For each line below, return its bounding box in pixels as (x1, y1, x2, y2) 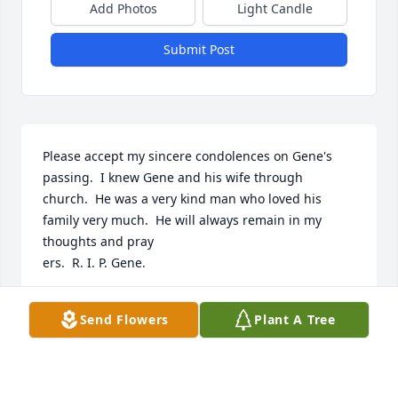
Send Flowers (79, 311, 170, 328)
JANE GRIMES (43, 295, 123, 313)
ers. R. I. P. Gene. (43, 254, 146, 272)
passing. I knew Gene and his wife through (43, 169, 303, 187)
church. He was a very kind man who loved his (43, 190, 322, 208)
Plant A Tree (254, 311, 336, 328)
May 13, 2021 (43, 313, 121, 330)
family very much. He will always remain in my (43, 211, 322, 229)
